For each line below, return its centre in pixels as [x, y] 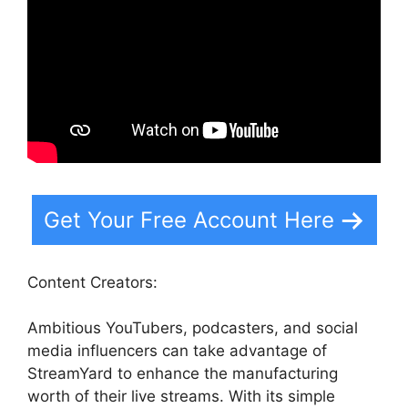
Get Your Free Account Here [189, 220]
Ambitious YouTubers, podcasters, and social [193, 328]
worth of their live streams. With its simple [181, 397]
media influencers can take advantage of [177, 351]
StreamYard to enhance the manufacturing [183, 374]
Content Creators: [92, 282]
